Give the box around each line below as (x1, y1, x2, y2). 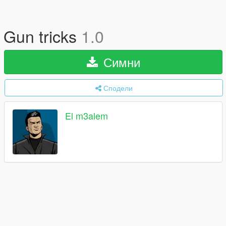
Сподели (103, 83, 133, 93)
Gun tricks (4, 24, 81, 47)
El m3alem (65, 109, 108, 123)
